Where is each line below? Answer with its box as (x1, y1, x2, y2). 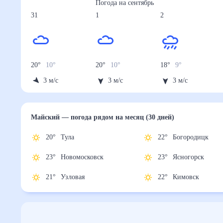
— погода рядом (65, 113, 128, 122)
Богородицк (174, 133, 219, 142)
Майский (31, 113, 65, 122)
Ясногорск (174, 153, 213, 162)
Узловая (60, 173, 91, 182)
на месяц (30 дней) (128, 113, 202, 122)
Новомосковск (62, 153, 115, 162)
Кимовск (174, 173, 206, 182)
